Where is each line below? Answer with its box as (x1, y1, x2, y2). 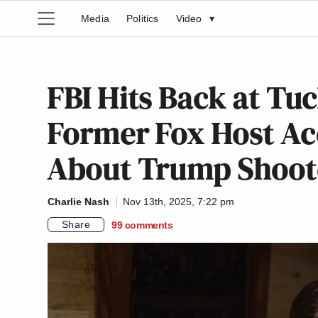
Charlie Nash (48, 196, 109, 207)
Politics (126, 13, 159, 24)
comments (124, 219, 173, 231)
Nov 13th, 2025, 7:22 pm (123, 196, 234, 207)
